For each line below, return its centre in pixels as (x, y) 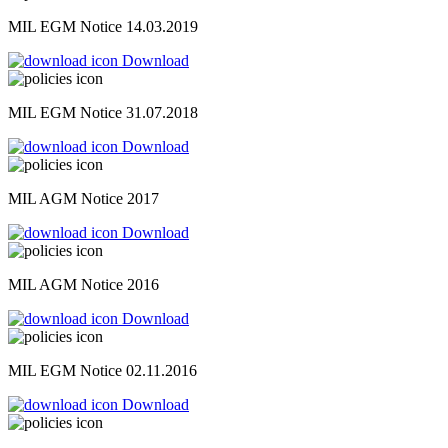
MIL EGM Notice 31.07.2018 (103, 113)
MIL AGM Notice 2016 (83, 285)
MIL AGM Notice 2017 (83, 199)
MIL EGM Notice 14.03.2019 (103, 27)
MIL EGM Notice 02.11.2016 (102, 371)
